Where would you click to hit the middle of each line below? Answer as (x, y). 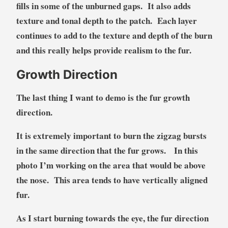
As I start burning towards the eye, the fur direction (112, 218)
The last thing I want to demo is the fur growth (103, 97)
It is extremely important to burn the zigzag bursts (111, 135)
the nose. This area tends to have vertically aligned (112, 180)
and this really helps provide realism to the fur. (104, 50)
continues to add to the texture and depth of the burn (114, 35)
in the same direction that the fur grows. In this (107, 150)
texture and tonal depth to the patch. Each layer (106, 20)
